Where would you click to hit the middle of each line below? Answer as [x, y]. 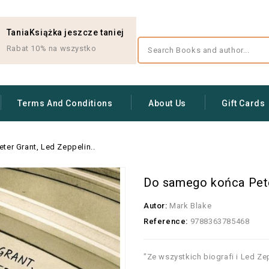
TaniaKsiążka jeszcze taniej [65, 32]
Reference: [166, 221]
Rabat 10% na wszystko [51, 48]
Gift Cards [243, 103]
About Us [167, 103]
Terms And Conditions [65, 103]
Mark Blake [189, 206]
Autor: [156, 206]
